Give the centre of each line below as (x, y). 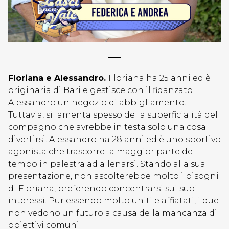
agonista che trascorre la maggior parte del (102, 152)
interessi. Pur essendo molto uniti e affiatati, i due (113, 201)
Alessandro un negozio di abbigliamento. (97, 102)
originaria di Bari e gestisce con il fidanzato (100, 90)
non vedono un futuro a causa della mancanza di (113, 213)
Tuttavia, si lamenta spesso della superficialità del (113, 115)
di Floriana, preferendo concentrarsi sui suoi (103, 188)
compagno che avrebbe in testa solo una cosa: (108, 127)
